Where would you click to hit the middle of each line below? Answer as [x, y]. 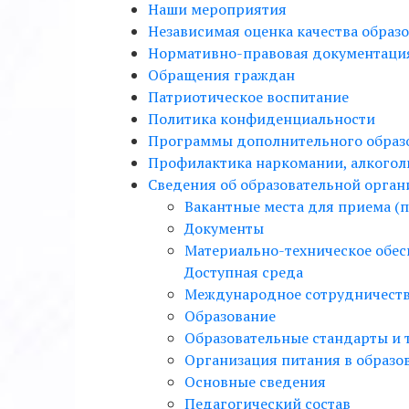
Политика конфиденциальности [262, 119]
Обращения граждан [221, 75]
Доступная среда [244, 272]
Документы [224, 228]
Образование [230, 316]
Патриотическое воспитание [248, 97]
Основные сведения [255, 382]
